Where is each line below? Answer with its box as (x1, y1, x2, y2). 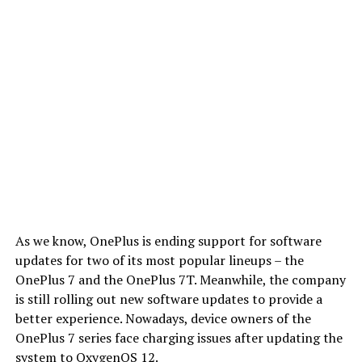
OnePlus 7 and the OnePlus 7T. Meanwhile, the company (15, 271, 346, 288)
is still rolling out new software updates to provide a (15, 290, 322, 308)
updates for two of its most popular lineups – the (15, 251, 304, 269)
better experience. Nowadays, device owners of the (15, 309, 311, 327)
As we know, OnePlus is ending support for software (15, 232, 322, 250)
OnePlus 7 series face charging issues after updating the (15, 329, 343, 347)
